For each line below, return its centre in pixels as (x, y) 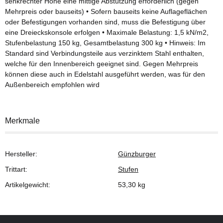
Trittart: (16, 169)
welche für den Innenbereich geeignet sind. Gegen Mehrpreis (102, 63)
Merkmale (22, 120)
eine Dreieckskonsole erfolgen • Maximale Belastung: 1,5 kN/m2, (107, 32)
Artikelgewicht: (28, 184)
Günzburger (137, 154)
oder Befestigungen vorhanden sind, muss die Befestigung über (105, 22)
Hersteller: (21, 154)
